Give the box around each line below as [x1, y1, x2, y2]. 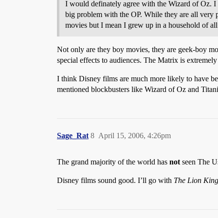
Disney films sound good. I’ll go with [57, 176, 174, 184]
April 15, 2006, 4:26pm [98, 131, 171, 140]
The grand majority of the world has [57, 157, 169, 166]
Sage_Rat [57, 131, 89, 140]
